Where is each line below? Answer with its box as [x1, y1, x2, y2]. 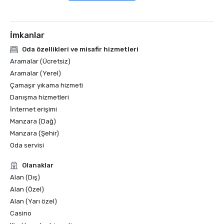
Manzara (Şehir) [10, 129, 59, 137]
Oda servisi [10, 141, 44, 149]
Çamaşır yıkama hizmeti [10, 81, 83, 89]
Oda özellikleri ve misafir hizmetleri [22, 45, 138, 53]
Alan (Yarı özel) [10, 197, 57, 205]
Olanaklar [22, 161, 53, 169]
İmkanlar [10, 30, 44, 40]
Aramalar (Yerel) [10, 69, 61, 77]
